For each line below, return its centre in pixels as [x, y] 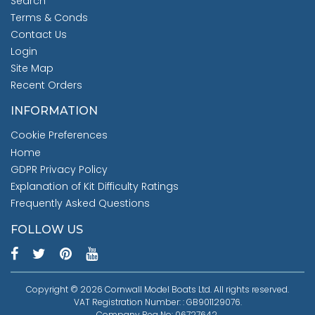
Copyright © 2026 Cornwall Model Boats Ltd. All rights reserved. [157, 290]
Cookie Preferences [59, 135]
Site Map [32, 69]
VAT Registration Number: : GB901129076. [157, 302]
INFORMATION [54, 111]
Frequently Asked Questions [80, 204]
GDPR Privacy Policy [59, 170]
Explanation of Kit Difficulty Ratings [95, 187]
